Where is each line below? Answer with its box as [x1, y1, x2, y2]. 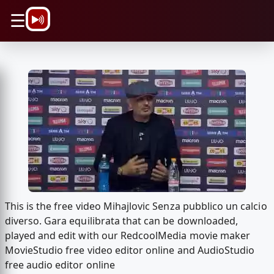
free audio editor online [4, 258, 115, 272]
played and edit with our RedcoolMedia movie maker [4, 229, 251, 243]
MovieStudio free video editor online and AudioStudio [4, 243, 255, 257]
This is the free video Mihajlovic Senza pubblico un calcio [4, 199, 267, 213]
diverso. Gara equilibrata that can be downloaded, [4, 214, 239, 228]
